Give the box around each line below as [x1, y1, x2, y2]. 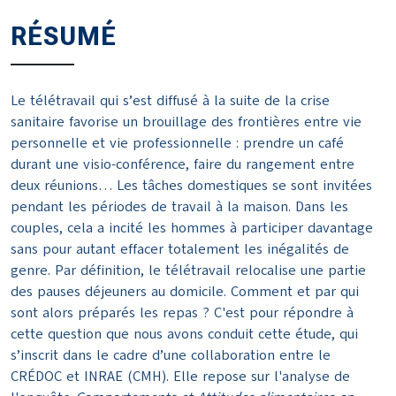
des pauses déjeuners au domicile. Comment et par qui [11, 282, 359, 302]
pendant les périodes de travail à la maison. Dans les [11, 197, 348, 217]
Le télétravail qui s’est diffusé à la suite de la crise [11, 91, 330, 111]
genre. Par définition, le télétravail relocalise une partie [11, 261, 366, 281]
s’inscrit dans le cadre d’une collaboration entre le [11, 346, 331, 366]
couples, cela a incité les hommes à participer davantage [11, 218, 373, 239]
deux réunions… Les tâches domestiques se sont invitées [11, 176, 372, 196]
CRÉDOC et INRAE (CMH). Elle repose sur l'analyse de [11, 367, 350, 387]
